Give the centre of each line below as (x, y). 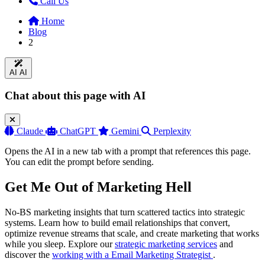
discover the (28, 254)
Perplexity (172, 131)
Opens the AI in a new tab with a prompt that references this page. (128, 151)
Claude (30, 131)
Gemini (125, 131)
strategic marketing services (166, 244)
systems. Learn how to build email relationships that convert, (117, 222)
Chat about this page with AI (75, 96)
